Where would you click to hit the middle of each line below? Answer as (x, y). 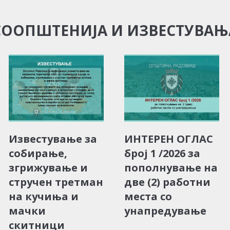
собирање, (38, 153)
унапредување (165, 210)
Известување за (53, 139)
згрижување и (48, 167)
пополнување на (171, 167)
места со (148, 196)
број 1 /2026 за (162, 153)
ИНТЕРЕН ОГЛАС (169, 139)
